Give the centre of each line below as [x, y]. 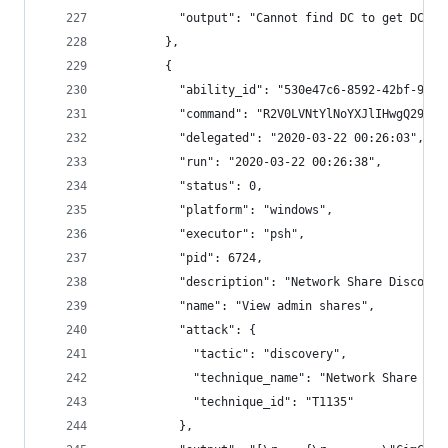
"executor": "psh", [207, 234]
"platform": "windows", [221, 210]
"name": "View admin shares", [242, 306]
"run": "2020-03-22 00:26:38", [245, 162]
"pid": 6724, [186, 258]
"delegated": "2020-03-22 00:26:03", [266, 138]
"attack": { [182, 330]
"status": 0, [186, 186]
